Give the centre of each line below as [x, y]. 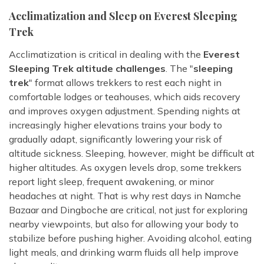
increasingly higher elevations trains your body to [115, 125]
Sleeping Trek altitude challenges [87, 69]
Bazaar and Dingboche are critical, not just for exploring [128, 210]
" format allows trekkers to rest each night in [125, 83]
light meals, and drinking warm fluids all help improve [124, 253]
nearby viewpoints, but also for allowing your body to [124, 224]
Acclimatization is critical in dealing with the [106, 55]
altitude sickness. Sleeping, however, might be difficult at [132, 154]
